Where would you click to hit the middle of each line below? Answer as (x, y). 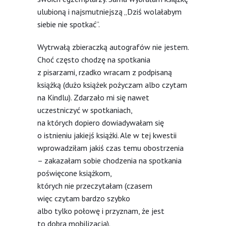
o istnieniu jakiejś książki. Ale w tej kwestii (107, 135)
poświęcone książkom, (74, 173)
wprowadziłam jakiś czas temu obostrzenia (110, 148)
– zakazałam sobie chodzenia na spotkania (109, 160)
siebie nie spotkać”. (69, 24)
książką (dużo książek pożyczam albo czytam (112, 84)
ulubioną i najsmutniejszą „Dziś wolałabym (109, 11)
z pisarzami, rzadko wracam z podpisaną (105, 72)
